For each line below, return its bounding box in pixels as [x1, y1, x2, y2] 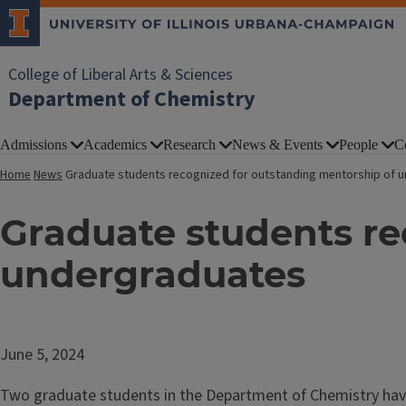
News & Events [232, 137, 323, 152]
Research [163, 137, 216, 152]
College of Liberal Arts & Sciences [8, 63, 233, 86]
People [339, 137, 378, 152]
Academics [83, 137, 147, 152]
